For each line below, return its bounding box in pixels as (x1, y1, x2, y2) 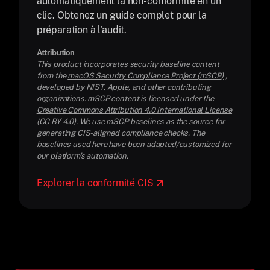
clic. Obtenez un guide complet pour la (36, 10, 207, 21)
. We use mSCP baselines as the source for (75, 117, 225, 126)
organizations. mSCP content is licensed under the (36, 94, 214, 103)
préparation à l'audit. (36, 24, 127, 36)
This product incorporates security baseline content (36, 60, 219, 69)
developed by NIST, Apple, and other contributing (36, 83, 211, 92)
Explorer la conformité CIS (36, 177, 154, 189)
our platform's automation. (36, 151, 128, 160)
